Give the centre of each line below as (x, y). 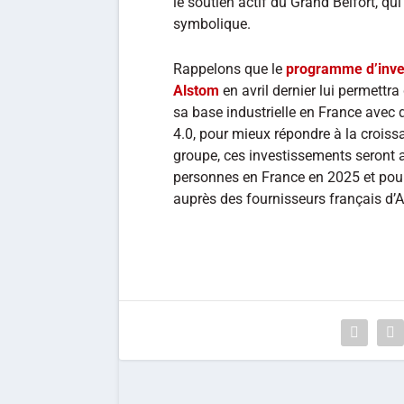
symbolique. (212, 23)
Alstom (196, 90)
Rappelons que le (230, 69)
